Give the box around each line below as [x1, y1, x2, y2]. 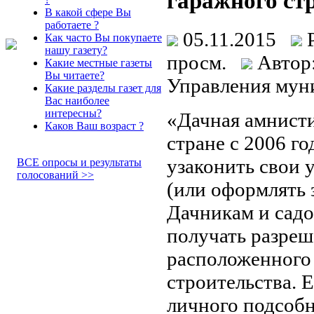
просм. [167, 50, 241, 74]
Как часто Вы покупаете [45, 32, 162, 43]
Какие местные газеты [45, 57, 152, 69]
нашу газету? [45, 44, 107, 56]
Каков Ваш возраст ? [45, 120, 144, 132]
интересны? [45, 107, 102, 119]
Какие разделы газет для [45, 82, 161, 94]
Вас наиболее [45, 95, 109, 107]
